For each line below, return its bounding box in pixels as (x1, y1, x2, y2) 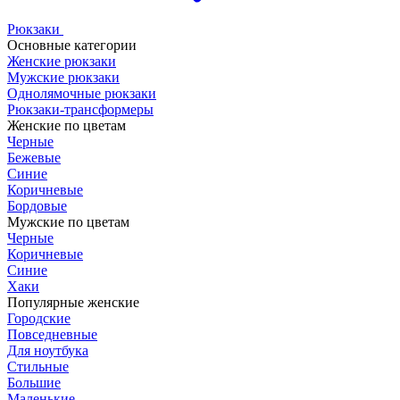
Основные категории (7, 37, 137, 53)
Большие (7, 375, 61, 390)
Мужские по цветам (7, 214, 129, 229)
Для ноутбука (7, 343, 88, 358)
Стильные (7, 359, 69, 374)
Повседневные (7, 327, 97, 342)
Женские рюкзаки (7, 54, 116, 69)
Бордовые (7, 198, 67, 213)
